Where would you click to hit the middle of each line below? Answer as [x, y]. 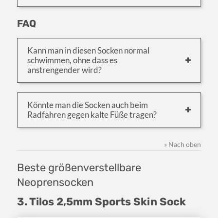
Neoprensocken [55, 182]
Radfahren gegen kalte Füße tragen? [92, 115]
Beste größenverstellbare [79, 168]
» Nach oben [182, 145]
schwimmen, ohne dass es [72, 60]
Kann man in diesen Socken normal [88, 51]
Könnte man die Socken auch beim [88, 105]
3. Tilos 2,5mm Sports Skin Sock [101, 202]
